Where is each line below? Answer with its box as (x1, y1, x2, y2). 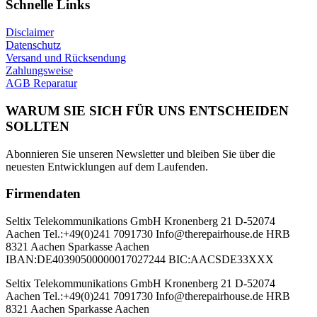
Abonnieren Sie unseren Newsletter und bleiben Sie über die (6, 147, 275, 160)
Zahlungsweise (6, 64, 73, 77)
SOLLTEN (6, 118, 69, 134)
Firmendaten (6, 186, 81, 202)
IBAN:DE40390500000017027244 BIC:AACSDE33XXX (6, 253, 274, 266)
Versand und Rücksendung (6, 52, 126, 64)
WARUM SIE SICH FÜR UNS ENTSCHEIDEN (6, 103, 289, 118)
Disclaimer (6, 26, 54, 39)
